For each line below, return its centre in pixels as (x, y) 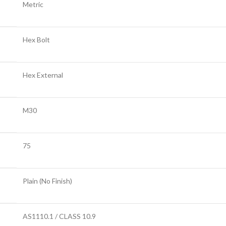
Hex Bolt (36, 39)
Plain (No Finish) (47, 181)
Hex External (43, 75)
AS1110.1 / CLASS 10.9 (59, 216)
